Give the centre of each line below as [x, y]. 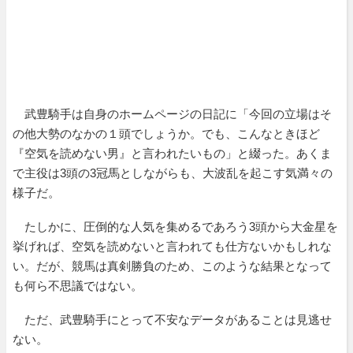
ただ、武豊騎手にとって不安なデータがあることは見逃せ [172, 319]
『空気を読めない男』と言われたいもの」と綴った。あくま [172, 153]
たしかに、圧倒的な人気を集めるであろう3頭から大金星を [175, 226]
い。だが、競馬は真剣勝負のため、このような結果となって [172, 266]
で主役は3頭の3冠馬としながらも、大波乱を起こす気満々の [173, 173]
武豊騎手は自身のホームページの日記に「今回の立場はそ [172, 113]
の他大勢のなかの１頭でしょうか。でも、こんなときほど [166, 133]
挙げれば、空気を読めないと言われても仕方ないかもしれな [172, 246]
